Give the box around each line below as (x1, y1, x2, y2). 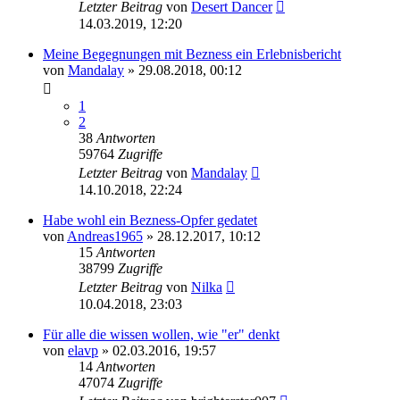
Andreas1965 (67, 228, 143, 244)
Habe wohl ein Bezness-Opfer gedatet (43, 212, 257, 228)
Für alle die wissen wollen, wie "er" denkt (43, 326, 279, 342)
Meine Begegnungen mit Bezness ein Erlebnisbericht (43, 46, 341, 62)
